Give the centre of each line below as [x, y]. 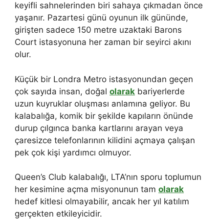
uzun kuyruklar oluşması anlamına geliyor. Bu [102, 103]
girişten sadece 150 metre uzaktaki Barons [98, 30]
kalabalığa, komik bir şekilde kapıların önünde [104, 116]
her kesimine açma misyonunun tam [87, 189]
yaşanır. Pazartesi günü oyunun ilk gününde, [101, 18]
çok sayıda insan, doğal [62, 91]
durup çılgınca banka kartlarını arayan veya [99, 128]
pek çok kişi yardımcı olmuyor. [73, 152]
